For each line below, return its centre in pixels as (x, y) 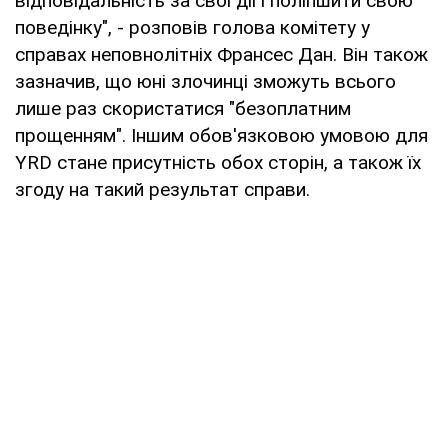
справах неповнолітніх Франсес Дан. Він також (221, 54)
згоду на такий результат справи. (162, 189)
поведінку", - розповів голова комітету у (192, 27)
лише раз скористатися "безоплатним (183, 108)
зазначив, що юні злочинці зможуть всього (205, 81)
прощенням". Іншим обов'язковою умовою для (221, 135)
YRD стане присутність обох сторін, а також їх (218, 162)
